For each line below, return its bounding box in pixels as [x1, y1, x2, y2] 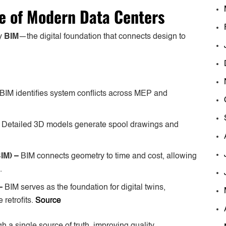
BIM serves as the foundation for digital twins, [5, 183, 165, 192]
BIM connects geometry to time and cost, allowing [21, 152, 197, 160]
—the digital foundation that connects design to [19, 32, 186, 41]
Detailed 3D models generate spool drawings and [2, 121, 179, 129]
